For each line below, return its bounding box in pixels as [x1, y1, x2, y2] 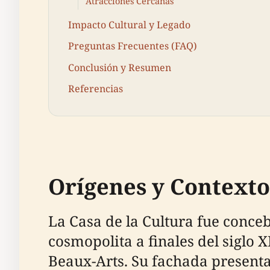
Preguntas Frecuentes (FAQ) [68, 39, 197, 53]
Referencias [68, 81, 123, 95]
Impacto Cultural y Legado [68, 18, 190, 32]
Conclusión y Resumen [68, 60, 171, 74]
